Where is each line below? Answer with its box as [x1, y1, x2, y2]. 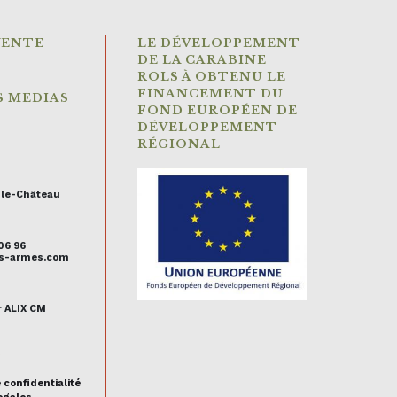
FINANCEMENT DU [137, 85, 284, 101]
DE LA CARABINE [137, 51, 267, 67]
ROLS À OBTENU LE [137, 68, 286, 84]
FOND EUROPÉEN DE [137, 102, 298, 118]
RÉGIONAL [137, 136, 221, 152]
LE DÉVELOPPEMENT [137, 35, 300, 51]
